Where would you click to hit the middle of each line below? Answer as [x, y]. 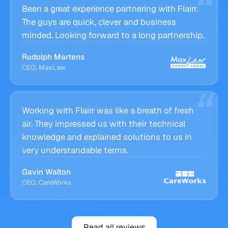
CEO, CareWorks [47, 182]
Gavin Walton [46, 172]
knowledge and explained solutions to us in [107, 137]
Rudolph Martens [53, 57]
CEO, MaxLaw [44, 67]
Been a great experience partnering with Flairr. [110, 9]
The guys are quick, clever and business [99, 22]
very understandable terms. [75, 150]
